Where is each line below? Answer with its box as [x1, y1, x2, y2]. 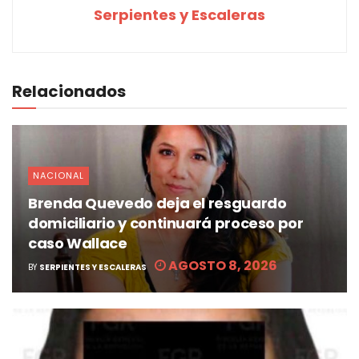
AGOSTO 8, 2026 [166, 256, 277, 276]
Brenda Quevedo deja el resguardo [28, 193, 287, 214]
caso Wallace [28, 233, 127, 254]
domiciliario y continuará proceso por [28, 213, 304, 234]
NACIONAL [33, 169, 84, 183]
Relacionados [12, 80, 126, 103]
